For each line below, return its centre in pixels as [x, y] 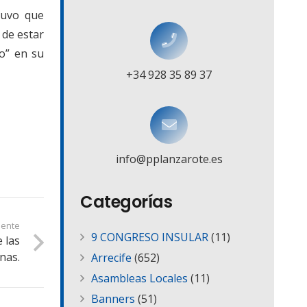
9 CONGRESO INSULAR [150, 237]
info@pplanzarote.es [169, 159]
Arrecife [111, 258]
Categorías [126, 202]
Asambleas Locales [139, 279]
